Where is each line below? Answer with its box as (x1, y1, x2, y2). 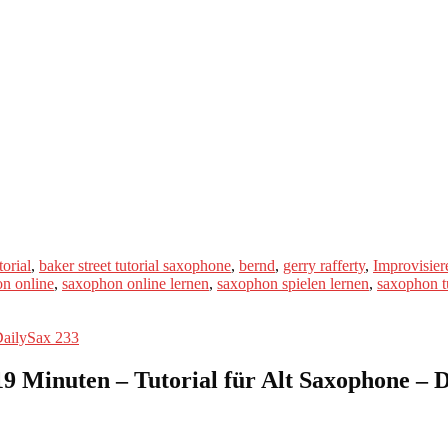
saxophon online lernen (62, 274, 209, 292)
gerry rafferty (283, 256, 365, 274)
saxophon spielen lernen (217, 274, 369, 292)
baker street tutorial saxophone (39, 256, 231, 274)
